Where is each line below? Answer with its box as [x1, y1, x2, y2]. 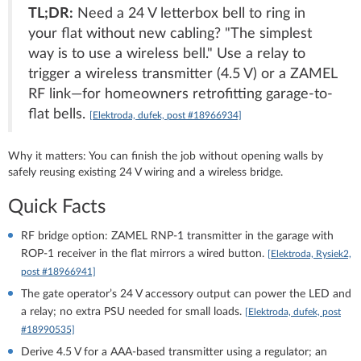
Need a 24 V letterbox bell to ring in [73, 6, 305, 20]
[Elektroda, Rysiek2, [268, 248, 351, 259]
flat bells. [28, 106, 89, 121]
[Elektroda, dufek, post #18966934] [89, 110, 242, 120]
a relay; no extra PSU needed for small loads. [21, 305, 245, 317]
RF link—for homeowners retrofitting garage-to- [28, 86, 333, 101]
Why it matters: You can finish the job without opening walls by [8, 150, 323, 162]
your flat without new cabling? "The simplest [28, 26, 312, 40]
